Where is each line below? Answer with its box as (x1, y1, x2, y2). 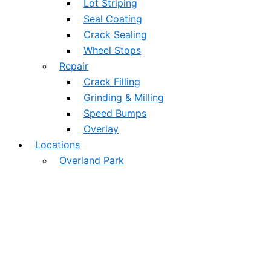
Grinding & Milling (83, 91, 164, 103)
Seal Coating (83, 13, 142, 25)
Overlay (83, 123, 119, 135)
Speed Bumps (83, 107, 146, 119)
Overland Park (59, 154, 124, 166)
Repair (59, 60, 88, 72)
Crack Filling (83, 76, 140, 88)
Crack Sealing (83, 28, 147, 41)
